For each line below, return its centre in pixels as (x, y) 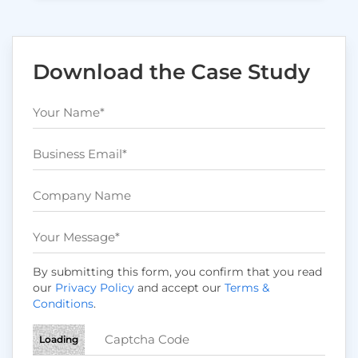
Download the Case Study (171, 72)
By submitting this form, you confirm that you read (177, 271)
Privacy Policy (95, 287)
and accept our (179, 287)
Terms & (247, 287)
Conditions (63, 303)
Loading (59, 339)
